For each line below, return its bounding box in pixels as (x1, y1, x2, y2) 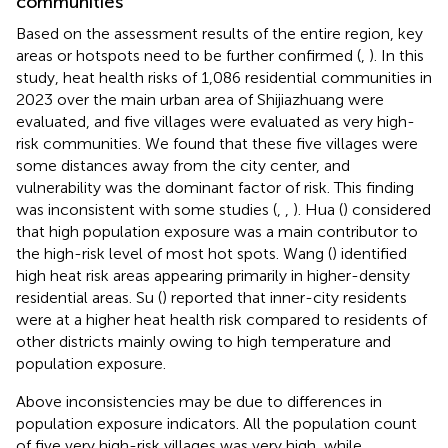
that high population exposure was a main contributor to (16, 221, 418, 241)
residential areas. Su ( (16, 287, 162, 307)
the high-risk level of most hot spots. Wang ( (16, 243, 332, 263)
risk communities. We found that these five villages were (16, 133, 418, 153)
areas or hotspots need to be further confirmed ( (16, 45, 361, 65)
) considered (343, 199, 431, 219)
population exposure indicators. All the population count (16, 413, 417, 433)
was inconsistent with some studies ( (16, 199, 277, 219)
